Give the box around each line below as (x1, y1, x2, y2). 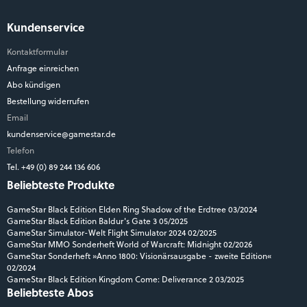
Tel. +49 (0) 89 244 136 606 (7, 160, 102, 173)
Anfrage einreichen (7, 62, 79, 75)
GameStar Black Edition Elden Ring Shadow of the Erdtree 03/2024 (7, 203, 257, 216)
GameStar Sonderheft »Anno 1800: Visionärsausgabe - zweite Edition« (7, 249, 271, 262)
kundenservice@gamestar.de (7, 127, 116, 140)
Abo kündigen (7, 78, 60, 91)
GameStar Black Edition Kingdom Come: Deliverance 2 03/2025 (7, 273, 244, 286)
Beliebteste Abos (7, 284, 94, 301)
